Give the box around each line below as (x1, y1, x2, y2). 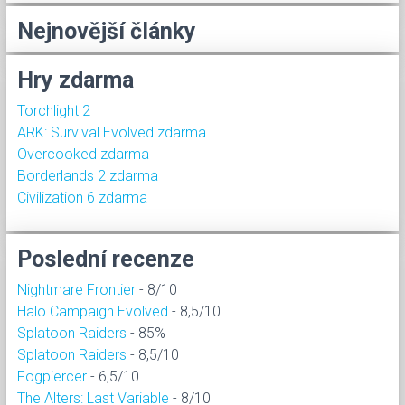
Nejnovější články (17, 17, 196, 44)
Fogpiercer (17, 367, 87, 385)
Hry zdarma (17, 66, 134, 93)
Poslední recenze (17, 245, 194, 272)
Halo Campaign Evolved (17, 302, 168, 320)
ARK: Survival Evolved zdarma (17, 123, 206, 141)
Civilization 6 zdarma (17, 188, 147, 206)
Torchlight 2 (17, 101, 90, 119)
